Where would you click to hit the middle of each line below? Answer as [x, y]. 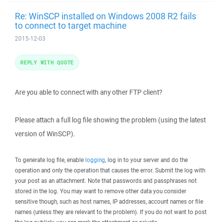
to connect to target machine [71, 25]
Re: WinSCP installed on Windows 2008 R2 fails [106, 16]
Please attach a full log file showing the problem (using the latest [110, 120]
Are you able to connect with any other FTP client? [88, 92]
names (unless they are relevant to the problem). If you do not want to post [111, 212]
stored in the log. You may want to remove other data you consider [101, 191]
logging [95, 160]
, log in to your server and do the [146, 160]
